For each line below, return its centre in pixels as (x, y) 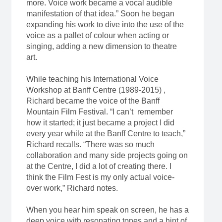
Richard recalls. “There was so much (90, 145)
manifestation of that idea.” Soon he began (100, 14)
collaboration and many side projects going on (107, 156)
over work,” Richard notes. (72, 188)
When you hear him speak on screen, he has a (107, 210)
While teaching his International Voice (92, 79)
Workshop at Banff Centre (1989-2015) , (96, 90)
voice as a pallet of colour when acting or (97, 36)
